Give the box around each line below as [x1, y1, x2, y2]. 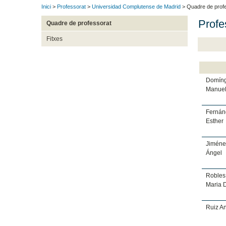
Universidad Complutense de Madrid [92, 4, 181, 10]
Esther [205, 117, 223, 125]
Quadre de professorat [46, 20, 111, 27]
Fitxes [46, 35, 63, 43]
